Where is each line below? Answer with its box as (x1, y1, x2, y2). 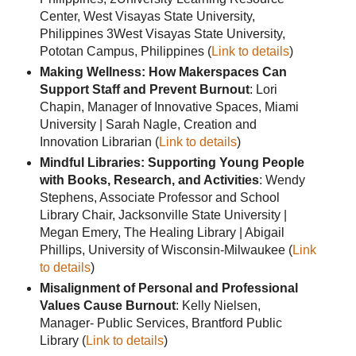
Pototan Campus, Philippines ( (39, 44, 211, 59)
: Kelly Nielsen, (175, 299, 261, 313)
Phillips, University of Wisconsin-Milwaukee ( (39, 243, 292, 257)
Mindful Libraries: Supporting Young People (39, 156, 304, 170)
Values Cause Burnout (39, 299, 176, 313)
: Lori (249, 83, 277, 97)
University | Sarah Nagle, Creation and (39, 118, 257, 132)
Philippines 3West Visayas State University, (39, 27, 285, 41)
